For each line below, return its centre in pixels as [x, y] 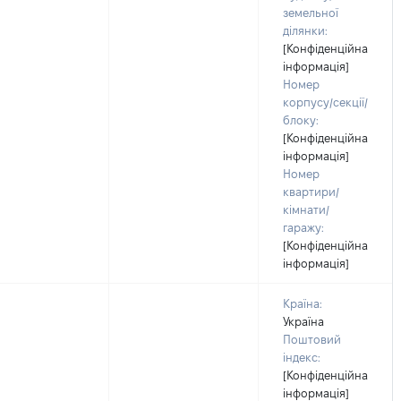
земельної [311, 13]
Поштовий [312, 339]
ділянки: [305, 30]
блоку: [301, 120]
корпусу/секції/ [325, 102]
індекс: [302, 357]
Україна [303, 321]
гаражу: [303, 227]
